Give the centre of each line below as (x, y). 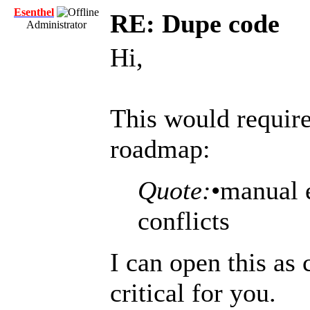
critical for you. (193, 293)
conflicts (184, 221)
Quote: (174, 190)
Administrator (56, 25)
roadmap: (160, 149)
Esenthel (34, 12)
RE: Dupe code (195, 24)
